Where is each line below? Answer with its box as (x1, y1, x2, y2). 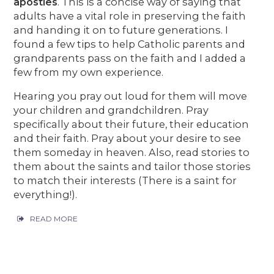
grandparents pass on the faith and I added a (13, 51, 246, 64)
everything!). (13, 188, 78, 201)
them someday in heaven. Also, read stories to (13, 146, 250, 158)
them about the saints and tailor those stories (13, 160, 251, 172)
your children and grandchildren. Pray (13, 103, 209, 116)
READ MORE (30, 214, 78, 224)
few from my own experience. (13, 65, 164, 78)
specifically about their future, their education (13, 117, 250, 130)
